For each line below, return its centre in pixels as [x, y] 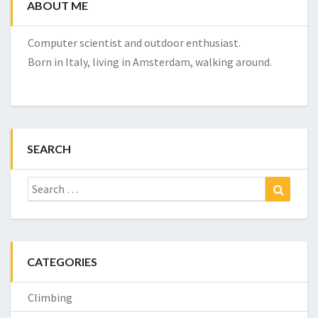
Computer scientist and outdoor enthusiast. [134, 43]
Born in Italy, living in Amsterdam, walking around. [150, 62]
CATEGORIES [62, 262]
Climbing [50, 297]
